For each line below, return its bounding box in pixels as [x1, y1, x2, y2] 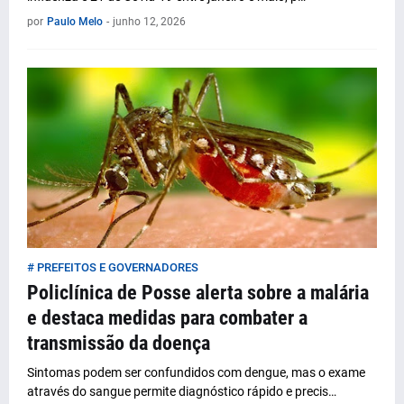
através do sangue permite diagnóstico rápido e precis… [27, 384, 336, 399]
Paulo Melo [47, 15, 103, 28]
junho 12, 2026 [113, 15, 186, 28]
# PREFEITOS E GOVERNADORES [27, 261, 198, 274]
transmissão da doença [27, 332, 210, 354]
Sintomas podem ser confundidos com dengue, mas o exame [27, 365, 365, 380]
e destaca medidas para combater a [27, 307, 308, 329]
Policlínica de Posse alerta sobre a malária [27, 281, 369, 304]
